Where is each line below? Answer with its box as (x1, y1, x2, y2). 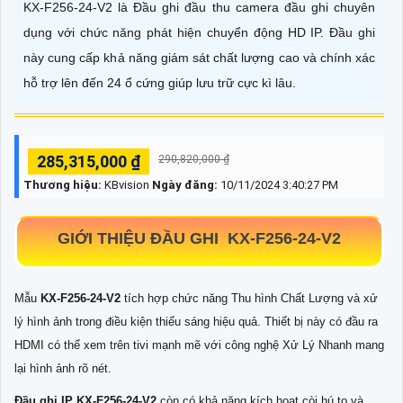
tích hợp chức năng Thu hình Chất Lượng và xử (124, 291, 378, 305)
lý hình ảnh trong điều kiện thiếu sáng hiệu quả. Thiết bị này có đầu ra (14, 314, 378, 328)
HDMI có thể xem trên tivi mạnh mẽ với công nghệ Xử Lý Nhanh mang (14, 337, 384, 352)
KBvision (102, 177, 149, 192)
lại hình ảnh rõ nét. (14, 361, 112, 375)
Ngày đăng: (152, 177, 220, 192)
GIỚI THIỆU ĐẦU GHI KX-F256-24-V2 (58, 228, 341, 247)
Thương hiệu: (23, 177, 102, 192)
